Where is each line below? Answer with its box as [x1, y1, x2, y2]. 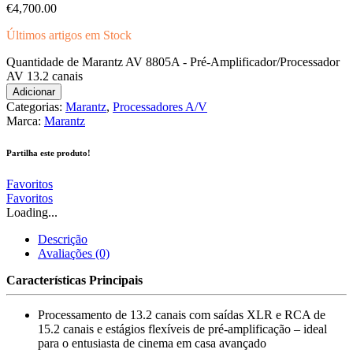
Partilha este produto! [6, 147, 91, 158]
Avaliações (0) [38, 246, 110, 260]
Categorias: [6, 99, 65, 113]
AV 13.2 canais [6, 69, 83, 83]
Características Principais [6, 273, 143, 287]
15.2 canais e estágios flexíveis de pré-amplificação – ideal [38, 321, 327, 336]
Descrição [38, 232, 87, 246]
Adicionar [13, 85, 55, 98]
